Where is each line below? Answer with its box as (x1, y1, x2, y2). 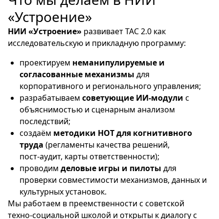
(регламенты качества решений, (44, 139, 170, 150)
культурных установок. (20, 186, 107, 197)
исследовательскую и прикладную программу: (8, 38, 186, 48)
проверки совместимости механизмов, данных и (20, 175, 207, 185)
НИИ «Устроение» (8, 26, 82, 37)
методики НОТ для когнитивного (53, 128, 192, 138)
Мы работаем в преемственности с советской (8, 198, 184, 209)
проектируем (20, 57, 72, 68)
